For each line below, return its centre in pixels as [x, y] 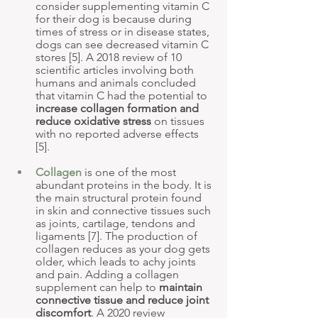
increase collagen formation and [119, 109]
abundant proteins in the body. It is [125, 185]
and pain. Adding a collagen [109, 275]
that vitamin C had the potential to [123, 96]
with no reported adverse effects [119, 134]
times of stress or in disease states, [124, 32]
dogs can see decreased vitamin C [124, 45]
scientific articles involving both [116, 70]
